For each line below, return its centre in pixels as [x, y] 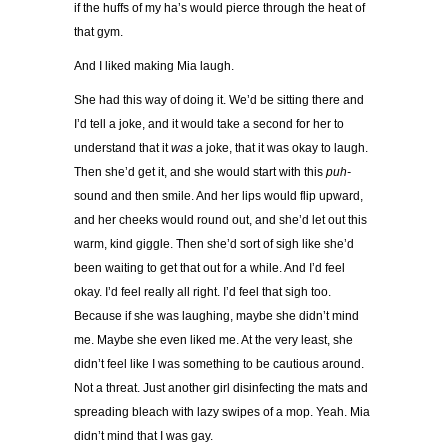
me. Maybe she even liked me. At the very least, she [213, 340]
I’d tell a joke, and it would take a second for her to [209, 124]
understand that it [122, 148]
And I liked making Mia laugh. [155, 66]
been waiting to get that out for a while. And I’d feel [209, 268]
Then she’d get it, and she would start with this [198, 172]
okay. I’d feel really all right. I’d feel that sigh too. [202, 292]
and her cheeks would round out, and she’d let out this [220, 220]
